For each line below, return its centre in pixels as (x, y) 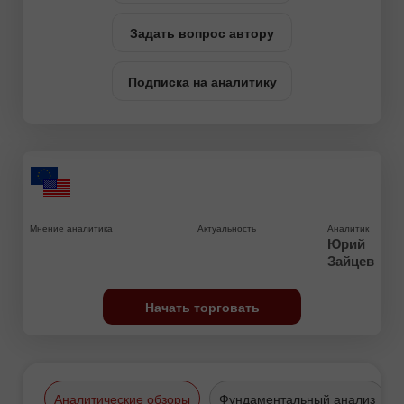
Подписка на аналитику (202, 82)
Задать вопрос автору (202, 33)
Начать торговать (202, 307)
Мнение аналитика (71, 229)
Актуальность (226, 229)
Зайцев (350, 261)
